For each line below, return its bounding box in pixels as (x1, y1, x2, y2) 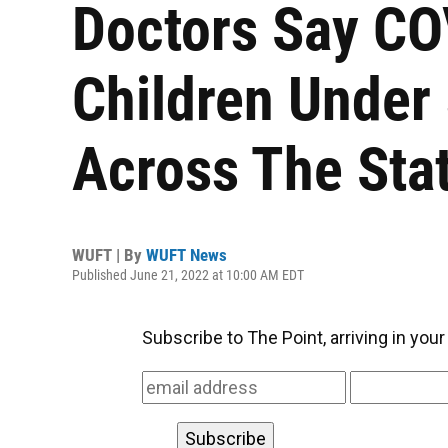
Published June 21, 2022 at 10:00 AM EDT (72, 267, 304, 283)
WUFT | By (72, 245, 146, 265)
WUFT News (146, 245, 227, 265)
